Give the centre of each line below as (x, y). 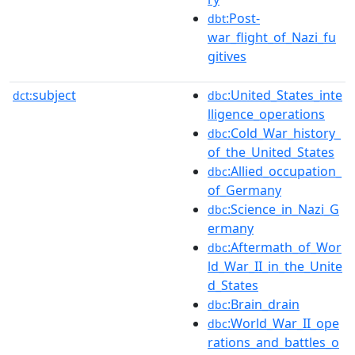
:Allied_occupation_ (284, 171)
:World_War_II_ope (283, 323)
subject (54, 95)
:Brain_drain (263, 304)
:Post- (243, 18)
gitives (227, 56)
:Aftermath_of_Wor (284, 247)
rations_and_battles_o (273, 342)
